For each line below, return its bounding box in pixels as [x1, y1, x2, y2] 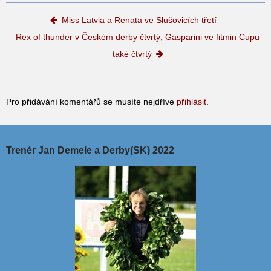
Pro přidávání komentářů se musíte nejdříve [6, 97, 177, 107]
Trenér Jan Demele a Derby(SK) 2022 [6, 145, 174, 156]
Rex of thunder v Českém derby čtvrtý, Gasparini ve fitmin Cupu [16, 31, 260, 42]
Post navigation [6, 10, 152, 33]
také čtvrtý [112, 48, 152, 59]
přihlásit [177, 97, 206, 107]
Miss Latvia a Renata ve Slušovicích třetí [62, 15, 217, 25]
